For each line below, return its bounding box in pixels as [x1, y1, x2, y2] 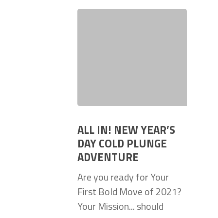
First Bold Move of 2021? [77, 183, 185, 199]
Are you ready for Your [77, 169, 169, 184]
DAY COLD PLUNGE [77, 135, 167, 152]
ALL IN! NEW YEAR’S [77, 121, 175, 138]
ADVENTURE [77, 148, 139, 165]
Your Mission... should [77, 198, 163, 214]
